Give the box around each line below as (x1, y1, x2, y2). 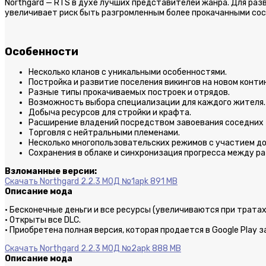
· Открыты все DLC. (5, 215, 81, 226)
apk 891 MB (135, 176, 178, 187)
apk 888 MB (137, 243, 181, 254)
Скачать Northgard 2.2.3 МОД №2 (5, 243, 137, 254)
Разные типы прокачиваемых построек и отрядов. (28, 87, 230, 98)
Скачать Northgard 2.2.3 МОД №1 (5, 176, 135, 187)
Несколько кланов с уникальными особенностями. (28, 67, 227, 78)
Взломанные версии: (5, 166, 97, 177)
